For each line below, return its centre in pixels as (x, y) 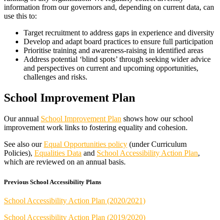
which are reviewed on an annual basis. (66, 162)
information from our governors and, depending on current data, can (109, 7)
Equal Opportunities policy (85, 144)
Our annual (22, 119)
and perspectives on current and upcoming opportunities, (111, 68)
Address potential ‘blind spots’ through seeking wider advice (117, 59)
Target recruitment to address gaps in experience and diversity (119, 33)
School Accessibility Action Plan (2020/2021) (75, 200)
